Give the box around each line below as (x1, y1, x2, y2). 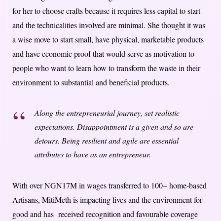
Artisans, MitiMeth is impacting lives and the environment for (12, 194, 202, 205)
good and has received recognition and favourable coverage (12, 208, 198, 219)
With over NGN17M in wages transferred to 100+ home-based (12, 180, 207, 190)
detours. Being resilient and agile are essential (35, 135, 179, 146)
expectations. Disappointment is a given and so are (35, 121, 193, 132)
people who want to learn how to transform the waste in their (12, 62, 200, 73)
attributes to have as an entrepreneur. (35, 148, 151, 159)
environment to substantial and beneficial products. (12, 76, 170, 87)
